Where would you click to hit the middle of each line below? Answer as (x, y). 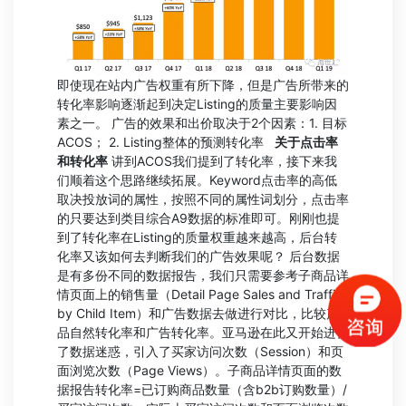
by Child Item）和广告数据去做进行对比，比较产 (198, 313)
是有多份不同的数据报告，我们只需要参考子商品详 (203, 275)
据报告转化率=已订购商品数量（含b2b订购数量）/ (202, 389)
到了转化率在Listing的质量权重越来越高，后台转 (197, 237)
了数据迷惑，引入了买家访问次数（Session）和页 (200, 351)
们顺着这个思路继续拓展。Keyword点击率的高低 (197, 179)
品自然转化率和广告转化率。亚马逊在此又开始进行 (203, 332)
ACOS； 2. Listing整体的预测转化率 (166, 141)
